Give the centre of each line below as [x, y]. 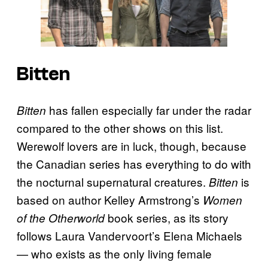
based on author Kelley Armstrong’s [110, 200]
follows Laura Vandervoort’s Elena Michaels [130, 236]
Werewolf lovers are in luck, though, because [132, 146]
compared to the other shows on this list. [120, 128]
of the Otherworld [61, 218]
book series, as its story [167, 218]
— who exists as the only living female [114, 254]
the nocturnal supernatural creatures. [113, 182]
